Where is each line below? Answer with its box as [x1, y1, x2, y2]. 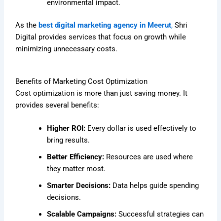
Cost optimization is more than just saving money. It [15, 88, 188, 98]
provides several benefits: [15, 100, 100, 110]
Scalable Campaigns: [47, 210, 117, 219]
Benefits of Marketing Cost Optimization [15, 76, 148, 86]
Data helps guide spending [110, 181, 199, 190]
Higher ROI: [47, 124, 86, 133]
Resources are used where [104, 152, 193, 162]
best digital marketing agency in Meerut [38, 21, 172, 30]
